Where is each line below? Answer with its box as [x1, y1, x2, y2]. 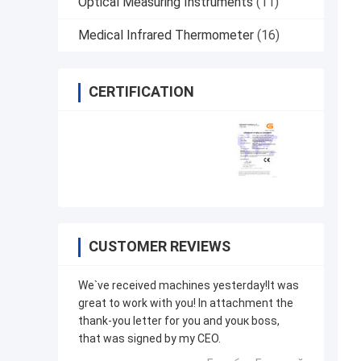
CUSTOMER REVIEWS [89, 238, 230, 255]
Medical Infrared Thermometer [78, 27, 254, 44]
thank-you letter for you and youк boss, [78, 314, 280, 328]
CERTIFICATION [89, 83, 194, 101]
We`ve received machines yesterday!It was [78, 279, 299, 293]
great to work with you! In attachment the [78, 297, 293, 310]
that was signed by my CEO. [78, 332, 221, 346]
